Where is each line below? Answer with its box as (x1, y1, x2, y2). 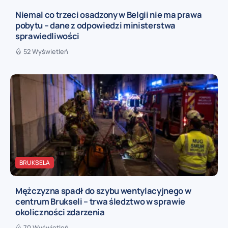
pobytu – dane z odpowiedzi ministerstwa (15, 19, 176, 32)
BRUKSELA (19, 158, 50, 167)
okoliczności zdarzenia (15, 206, 105, 218)
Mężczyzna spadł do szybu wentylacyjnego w (15, 185, 191, 197)
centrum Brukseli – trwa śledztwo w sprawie (15, 195, 186, 208)
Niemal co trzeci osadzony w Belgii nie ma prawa (15, 9, 202, 21)
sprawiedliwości (15, 30, 80, 42)
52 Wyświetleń (23, 47, 68, 56)
